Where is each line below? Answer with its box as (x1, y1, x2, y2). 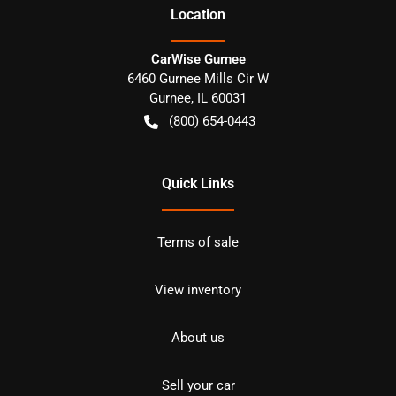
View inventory (155, 281, 241, 298)
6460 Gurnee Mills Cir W (127, 70, 269, 87)
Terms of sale (157, 233, 239, 250)
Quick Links (162, 174, 234, 192)
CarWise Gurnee (150, 50, 246, 67)
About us (171, 329, 225, 346)
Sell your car (161, 377, 235, 393)
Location (171, 5, 225, 23)
